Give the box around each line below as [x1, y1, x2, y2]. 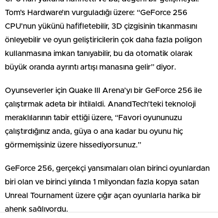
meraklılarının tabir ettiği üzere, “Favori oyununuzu [5, 114, 182, 122]
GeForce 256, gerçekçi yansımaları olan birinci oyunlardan [5, 164, 210, 172]
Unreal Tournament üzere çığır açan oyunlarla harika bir [5, 192, 201, 200]
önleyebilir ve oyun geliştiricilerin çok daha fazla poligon [5, 36, 202, 44]
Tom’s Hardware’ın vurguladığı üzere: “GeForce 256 [5, 9, 187, 17]
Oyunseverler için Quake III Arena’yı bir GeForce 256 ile [5, 87, 202, 94]
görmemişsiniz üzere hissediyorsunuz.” [5, 141, 141, 149]
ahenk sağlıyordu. [5, 205, 68, 213]
